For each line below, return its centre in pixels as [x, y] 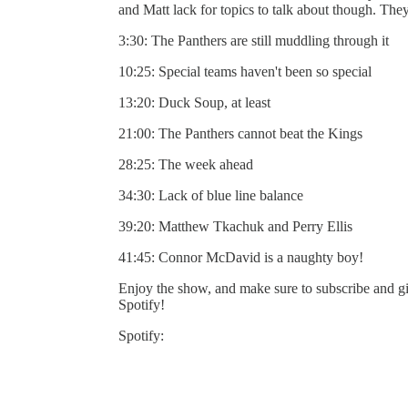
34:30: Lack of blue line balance [211, 195]
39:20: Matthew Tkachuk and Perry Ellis [235, 226]
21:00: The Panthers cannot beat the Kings [240, 133]
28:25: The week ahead [186, 164]
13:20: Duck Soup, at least [194, 102]
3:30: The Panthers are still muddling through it [254, 40]
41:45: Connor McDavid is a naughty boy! [241, 257]
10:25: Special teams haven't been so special [245, 71]
